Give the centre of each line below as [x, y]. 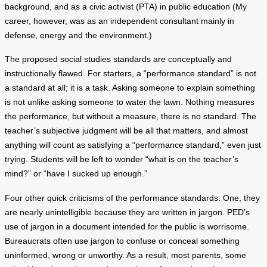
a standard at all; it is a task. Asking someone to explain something [130, 88]
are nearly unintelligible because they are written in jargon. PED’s [127, 212]
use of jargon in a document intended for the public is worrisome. [127, 226]
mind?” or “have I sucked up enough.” [76, 174]
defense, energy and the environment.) [78, 35]
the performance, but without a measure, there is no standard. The [131, 117]
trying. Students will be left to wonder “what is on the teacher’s [122, 160]
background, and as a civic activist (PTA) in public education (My [126, 7]
